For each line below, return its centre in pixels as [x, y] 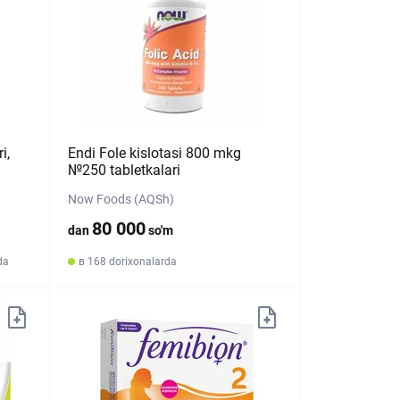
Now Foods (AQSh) [121, 199]
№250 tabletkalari [125, 170]
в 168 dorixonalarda [128, 262]
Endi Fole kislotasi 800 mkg [155, 153]
